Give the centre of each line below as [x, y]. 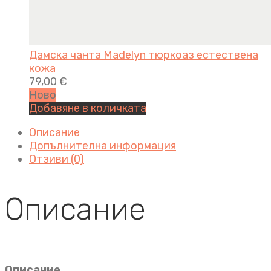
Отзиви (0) [57, 159]
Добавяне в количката [88, 109]
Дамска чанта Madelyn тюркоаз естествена [144, 55]
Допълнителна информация [103, 146]
